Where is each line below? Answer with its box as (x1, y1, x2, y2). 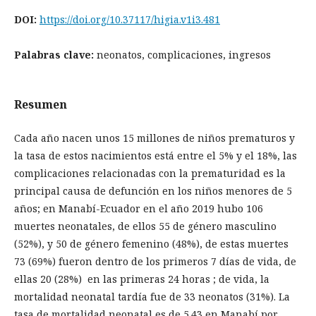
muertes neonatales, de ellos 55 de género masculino (14, 219, 276, 233)
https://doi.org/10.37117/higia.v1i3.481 (39, 13, 220, 26)
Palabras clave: (14, 48, 97, 61)
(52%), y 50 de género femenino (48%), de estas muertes (14, 237, 288, 250)
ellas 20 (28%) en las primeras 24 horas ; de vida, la (14, 272, 269, 286)
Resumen (14, 97, 67, 112)
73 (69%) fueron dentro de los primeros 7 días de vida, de (14, 255, 296, 268)
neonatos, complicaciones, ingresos (97, 48, 271, 61)
